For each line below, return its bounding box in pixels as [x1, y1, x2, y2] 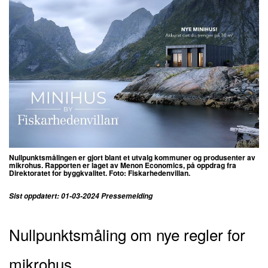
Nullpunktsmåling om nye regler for [9, 223, 245, 245]
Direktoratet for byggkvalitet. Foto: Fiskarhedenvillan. [9, 167, 190, 178]
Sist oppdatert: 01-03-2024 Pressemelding [9, 190, 154, 201]
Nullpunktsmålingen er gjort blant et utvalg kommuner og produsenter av [9, 151, 255, 163]
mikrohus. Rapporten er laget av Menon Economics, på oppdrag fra [9, 159, 236, 170]
